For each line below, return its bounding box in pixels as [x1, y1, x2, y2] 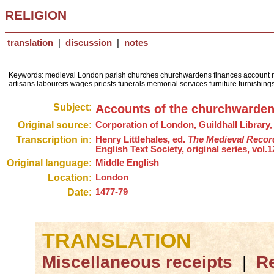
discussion [65, 38, 112, 48]
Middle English [95, 158, 159, 168]
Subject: [53, 102, 92, 113]
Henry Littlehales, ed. [95, 135, 188, 145]
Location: [48, 172, 92, 183]
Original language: [7, 158, 92, 169]
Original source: [18, 120, 92, 131]
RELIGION [5, 8, 67, 23]
